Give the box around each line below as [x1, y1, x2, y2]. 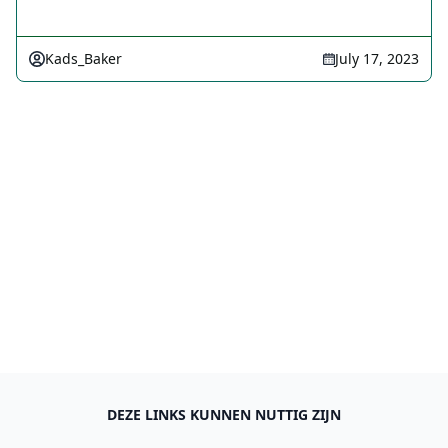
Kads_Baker [45, 49, 122, 68]
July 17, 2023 [335, 49, 419, 68]
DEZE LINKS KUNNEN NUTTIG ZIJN [107, 405, 341, 424]
